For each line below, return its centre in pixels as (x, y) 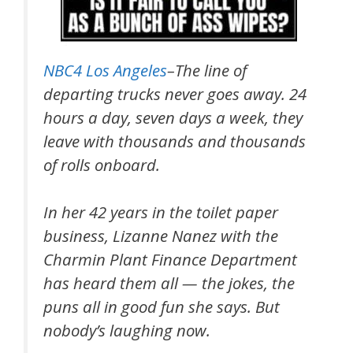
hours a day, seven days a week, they (173, 117)
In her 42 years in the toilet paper (161, 212)
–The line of (207, 70)
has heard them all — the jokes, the (169, 283)
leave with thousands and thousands (175, 141)
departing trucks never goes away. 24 (175, 93)
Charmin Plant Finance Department (170, 260)
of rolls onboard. (102, 164)
